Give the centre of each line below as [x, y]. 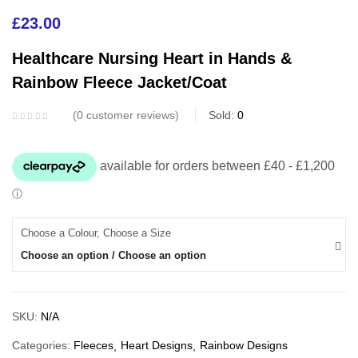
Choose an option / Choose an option [113, 255]
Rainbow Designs [244, 345]
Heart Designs [157, 345]
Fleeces [93, 345]
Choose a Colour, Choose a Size [96, 233]
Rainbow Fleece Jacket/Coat [119, 82]
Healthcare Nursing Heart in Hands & [152, 58]
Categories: [43, 345]
